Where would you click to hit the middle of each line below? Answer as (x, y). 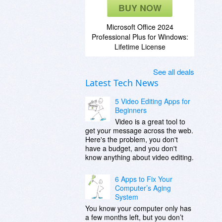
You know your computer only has (138, 208)
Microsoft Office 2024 (140, 27)
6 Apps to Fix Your (144, 179)
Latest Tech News (122, 83)
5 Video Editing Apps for (153, 101)
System (127, 197)
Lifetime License (140, 47)
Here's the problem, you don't (132, 139)
